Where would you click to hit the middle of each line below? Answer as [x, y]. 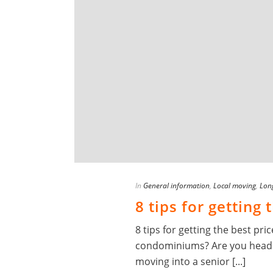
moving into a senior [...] [190, 262]
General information [176, 186]
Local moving [235, 186]
